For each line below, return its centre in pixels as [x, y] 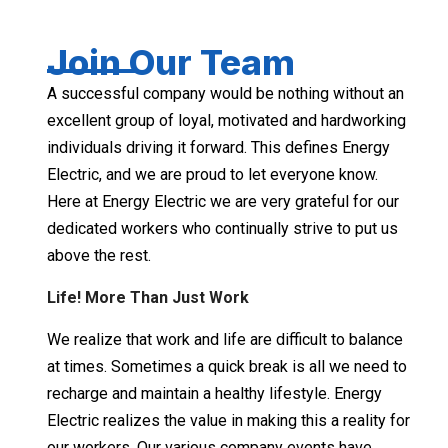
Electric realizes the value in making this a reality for [229, 420]
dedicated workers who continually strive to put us [223, 228]
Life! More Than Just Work [148, 297]
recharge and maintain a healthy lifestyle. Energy [215, 393]
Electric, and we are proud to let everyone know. [213, 174]
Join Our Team [171, 62]
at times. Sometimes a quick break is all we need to [227, 366]
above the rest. [99, 255]
